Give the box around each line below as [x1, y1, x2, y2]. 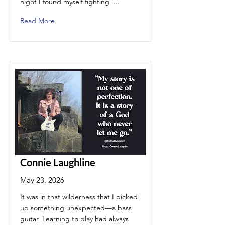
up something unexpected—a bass [20, 203, 132, 212]
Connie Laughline [20, 156, 95, 168]
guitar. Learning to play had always [20, 214, 129, 223]
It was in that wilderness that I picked [20, 192, 138, 201]
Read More [20, 16, 55, 25]
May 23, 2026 [20, 175, 64, 185]
